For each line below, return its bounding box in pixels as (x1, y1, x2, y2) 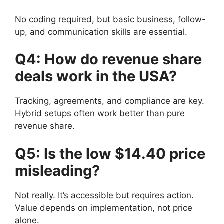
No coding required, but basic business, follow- (15, 14, 206, 24)
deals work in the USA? (15, 67, 177, 85)
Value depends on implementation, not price (15, 202, 192, 213)
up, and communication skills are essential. (15, 26, 187, 37)
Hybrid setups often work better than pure (15, 108, 185, 118)
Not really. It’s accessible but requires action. (15, 190, 194, 200)
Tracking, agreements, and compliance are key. (15, 96, 204, 106)
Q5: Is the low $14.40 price (15, 144, 205, 162)
